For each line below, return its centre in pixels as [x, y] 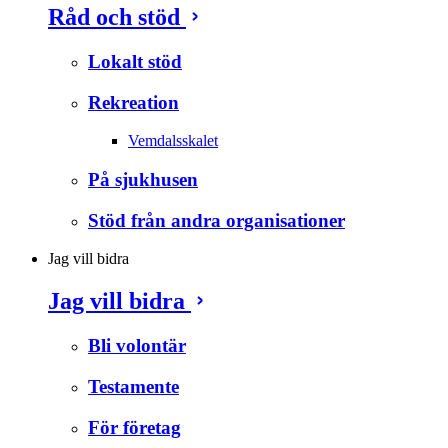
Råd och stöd [117, 16]
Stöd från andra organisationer [216, 220]
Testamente [133, 386]
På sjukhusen [143, 179]
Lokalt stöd [135, 61]
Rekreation [133, 102]
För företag [134, 427]
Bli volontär [137, 346]
